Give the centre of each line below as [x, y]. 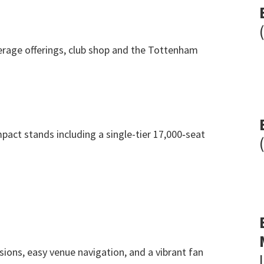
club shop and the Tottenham [133, 50]
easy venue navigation [76, 252]
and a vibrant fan [166, 252]
